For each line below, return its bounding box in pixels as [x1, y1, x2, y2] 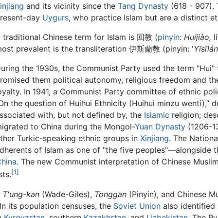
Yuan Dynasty [134, 122, 185, 132]
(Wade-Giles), [39, 189, 94, 199]
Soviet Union [113, 200, 161, 211]
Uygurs [42, 13, 69, 23]
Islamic [144, 110, 169, 120]
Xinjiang [140, 133, 169, 144]
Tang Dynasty [117, 1, 168, 11]
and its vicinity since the [23, 1, 118, 11]
